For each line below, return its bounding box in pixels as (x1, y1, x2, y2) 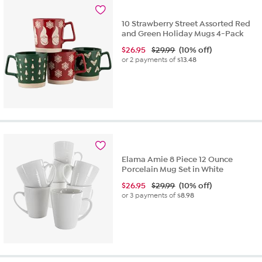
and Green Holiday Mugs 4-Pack (122, 29, 244, 39)
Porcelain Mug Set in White (122, 164, 224, 174)
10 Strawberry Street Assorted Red (122, 19, 251, 29)
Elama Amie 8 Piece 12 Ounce (122, 154, 233, 164)
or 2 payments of (122, 56, 178, 64)
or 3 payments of (122, 191, 178, 199)
